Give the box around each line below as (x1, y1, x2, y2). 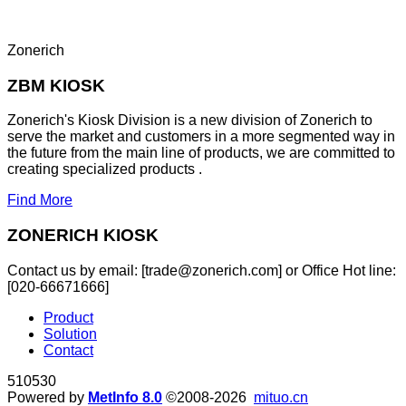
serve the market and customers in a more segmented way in (7, 129, 395, 145)
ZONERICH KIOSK (7, 226, 159, 246)
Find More (7, 192, 72, 208)
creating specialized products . (7, 161, 202, 178)
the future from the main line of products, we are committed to (7, 145, 395, 161)
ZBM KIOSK (7, 75, 105, 95)
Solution (43, 325, 97, 342)
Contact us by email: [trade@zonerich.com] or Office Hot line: (7, 262, 396, 278)
